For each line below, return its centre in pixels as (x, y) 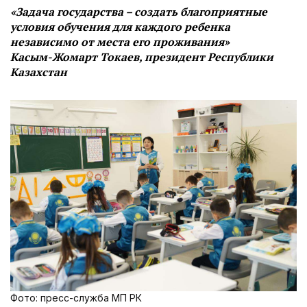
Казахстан (39, 72)
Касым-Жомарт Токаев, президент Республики (142, 57)
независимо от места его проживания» (120, 42)
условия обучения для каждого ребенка (120, 27)
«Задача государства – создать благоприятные (139, 12)
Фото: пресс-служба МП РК (76, 297)
